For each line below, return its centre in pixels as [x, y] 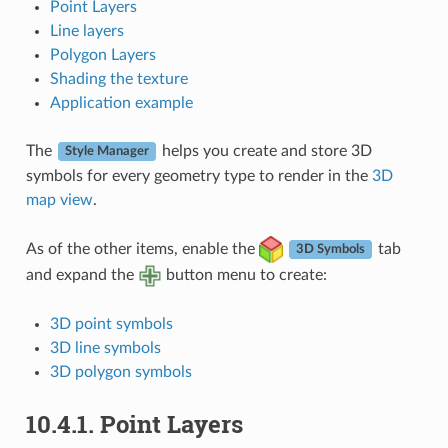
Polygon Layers [102, 54]
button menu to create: [244, 275]
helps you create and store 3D [264, 150]
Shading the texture [118, 78]
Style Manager [106, 151]
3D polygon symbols [120, 372]
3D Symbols [330, 249]
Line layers [86, 30]
